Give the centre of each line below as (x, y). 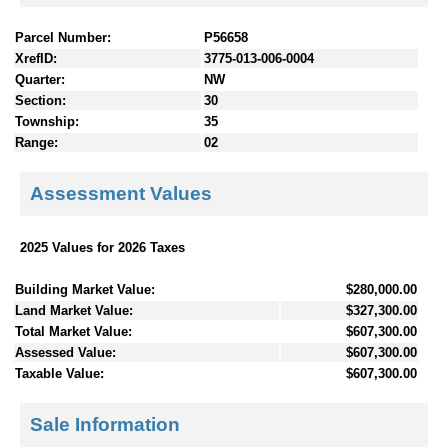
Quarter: (40, 79)
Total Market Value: (73, 331)
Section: (40, 100)
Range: (36, 142)
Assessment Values (121, 194)
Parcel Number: (63, 37)
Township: (47, 121)
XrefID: (36, 58)
